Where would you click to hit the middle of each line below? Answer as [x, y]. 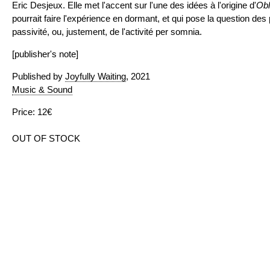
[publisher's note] [45, 54]
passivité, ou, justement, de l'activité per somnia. [107, 32]
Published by [39, 76]
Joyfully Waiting [96, 76]
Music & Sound [42, 89]
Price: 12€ [32, 112]
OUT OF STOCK [46, 138]
